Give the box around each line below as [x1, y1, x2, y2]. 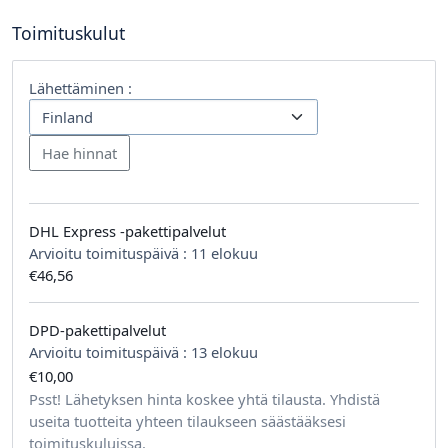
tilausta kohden [101, 366, 195, 384]
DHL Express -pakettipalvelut [29, 220, 226, 241]
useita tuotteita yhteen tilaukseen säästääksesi [29, 410, 346, 431]
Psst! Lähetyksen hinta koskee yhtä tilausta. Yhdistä [29, 388, 380, 409]
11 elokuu [191, 242, 258, 263]
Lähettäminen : [29, 77, 132, 98]
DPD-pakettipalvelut [29, 319, 166, 340]
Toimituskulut [12, 20, 125, 45]
